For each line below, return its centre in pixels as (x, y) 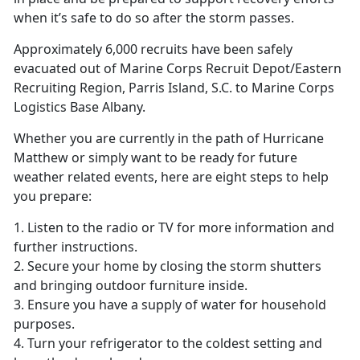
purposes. (44, 324)
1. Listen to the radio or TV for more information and (174, 228)
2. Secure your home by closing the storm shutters (168, 266)
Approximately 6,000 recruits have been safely (153, 49)
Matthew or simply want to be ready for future (155, 158)
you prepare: (53, 196)
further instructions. (76, 247)
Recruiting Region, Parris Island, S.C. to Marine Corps (174, 88)
